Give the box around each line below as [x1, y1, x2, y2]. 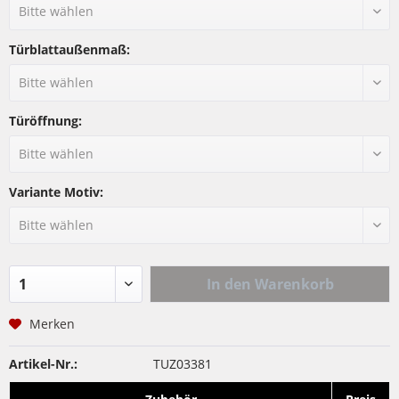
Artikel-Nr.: [9, 355, 77, 372]
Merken [29, 315, 75, 332]
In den [206, 274, 251, 294]
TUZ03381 [152, 355, 212, 372]
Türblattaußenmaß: [9, 41, 130, 58]
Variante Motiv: [9, 183, 103, 200]
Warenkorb [254, 274, 334, 294]
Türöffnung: [9, 112, 82, 129]
